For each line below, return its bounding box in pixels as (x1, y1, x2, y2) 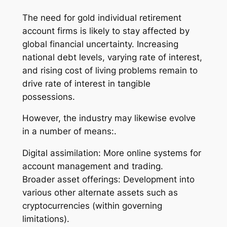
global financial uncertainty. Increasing (22, 39, 178, 49)
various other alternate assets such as (22, 187, 178, 198)
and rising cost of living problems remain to (22, 65, 198, 75)
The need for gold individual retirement (22, 12, 181, 23)
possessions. (22, 91, 75, 102)
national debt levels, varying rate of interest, (22, 52, 202, 62)
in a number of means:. (22, 126, 117, 137)
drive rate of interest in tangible (22, 78, 150, 89)
